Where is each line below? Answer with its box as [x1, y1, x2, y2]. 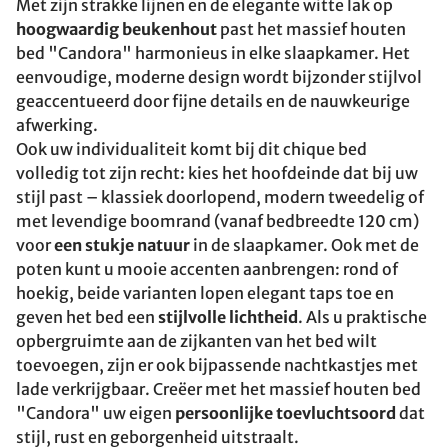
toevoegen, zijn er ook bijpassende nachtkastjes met [16, 355, 418, 375]
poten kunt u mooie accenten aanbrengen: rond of [16, 259, 398, 279]
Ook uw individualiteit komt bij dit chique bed [16, 139, 367, 159]
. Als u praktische [298, 307, 427, 327]
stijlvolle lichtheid [158, 307, 298, 327]
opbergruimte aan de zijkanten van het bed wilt [16, 331, 377, 351]
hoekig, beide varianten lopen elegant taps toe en [16, 283, 394, 303]
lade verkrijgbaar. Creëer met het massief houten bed [16, 379, 421, 399]
